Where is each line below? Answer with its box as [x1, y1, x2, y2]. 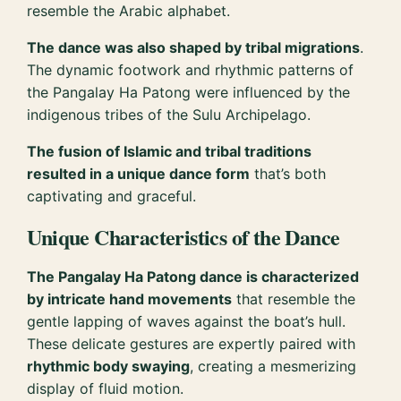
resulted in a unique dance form [27, 165, 251, 183]
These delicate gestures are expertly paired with [27, 335, 356, 354]
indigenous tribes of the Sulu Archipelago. [27, 106, 311, 124]
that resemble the [232, 290, 356, 309]
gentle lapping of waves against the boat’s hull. [27, 312, 346, 331]
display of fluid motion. [27, 380, 184, 398]
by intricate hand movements [27, 290, 233, 309]
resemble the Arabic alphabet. [27, 2, 231, 21]
